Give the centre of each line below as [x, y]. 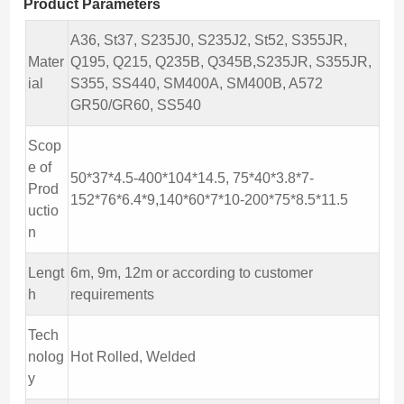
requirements [112, 295]
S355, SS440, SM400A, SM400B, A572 [196, 84]
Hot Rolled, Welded [133, 357]
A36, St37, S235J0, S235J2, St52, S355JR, [208, 41]
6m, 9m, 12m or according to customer [191, 273]
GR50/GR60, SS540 [135, 106]
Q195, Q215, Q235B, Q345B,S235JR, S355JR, [220, 62]
